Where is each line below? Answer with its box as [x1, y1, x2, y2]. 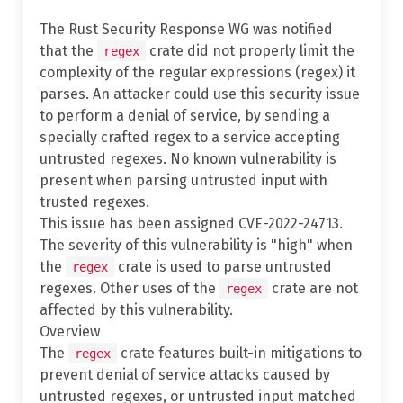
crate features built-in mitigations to [117, 344, 362, 362]
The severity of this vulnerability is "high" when [40, 236, 353, 254]
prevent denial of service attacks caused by [40, 365, 330, 383]
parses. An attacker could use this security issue [40, 85, 360, 103]
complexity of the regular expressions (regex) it [40, 63, 355, 81]
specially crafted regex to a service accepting [40, 128, 340, 146]
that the [40, 41, 97, 59]
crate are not [268, 279, 358, 297]
